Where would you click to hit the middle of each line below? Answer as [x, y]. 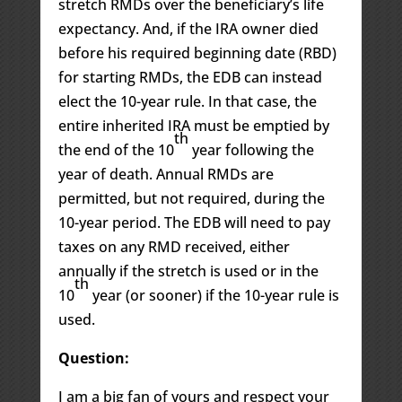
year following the [251, 149]
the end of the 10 [116, 149]
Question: [93, 358]
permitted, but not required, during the [191, 198]
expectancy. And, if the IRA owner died [188, 28]
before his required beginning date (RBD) [197, 52]
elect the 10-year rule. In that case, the [187, 101]
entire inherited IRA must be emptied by [193, 125]
